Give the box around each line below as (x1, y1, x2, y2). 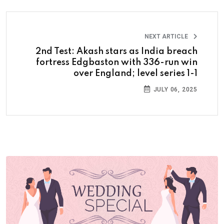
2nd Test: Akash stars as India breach (35, 47, 197, 56)
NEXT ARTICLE (144, 33, 189, 40)
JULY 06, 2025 (151, 86, 197, 93)
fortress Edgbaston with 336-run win (36, 58, 197, 67)
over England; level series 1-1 (73, 69, 197, 78)
